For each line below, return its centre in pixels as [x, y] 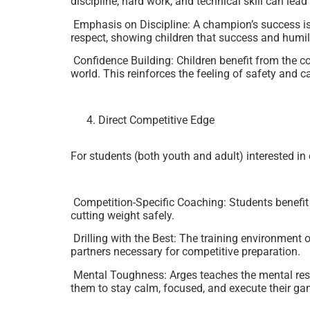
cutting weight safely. [122, 216]
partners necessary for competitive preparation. [185, 252]
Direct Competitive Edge [156, 120]
